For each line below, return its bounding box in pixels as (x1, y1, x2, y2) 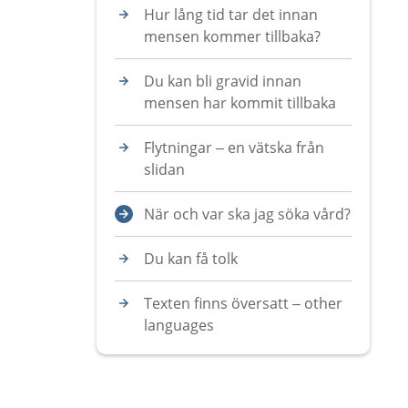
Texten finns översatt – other (144, 293, 342, 313)
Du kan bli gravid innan (144, 71, 301, 91)
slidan (144, 159, 185, 179)
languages (144, 315, 214, 335)
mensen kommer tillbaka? (144, 26, 321, 46)
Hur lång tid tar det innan (144, 5, 318, 25)
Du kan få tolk (144, 249, 238, 269)
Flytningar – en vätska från (144, 138, 324, 158)
